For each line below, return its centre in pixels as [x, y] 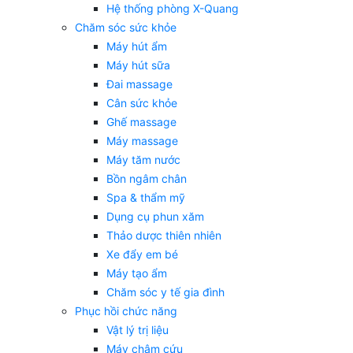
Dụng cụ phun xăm [155, 217]
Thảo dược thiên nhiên [164, 236]
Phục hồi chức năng [126, 311]
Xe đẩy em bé [142, 255]
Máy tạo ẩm [137, 273]
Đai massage [139, 84]
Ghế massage [141, 122]
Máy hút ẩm [137, 46]
